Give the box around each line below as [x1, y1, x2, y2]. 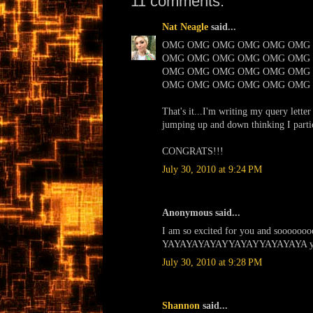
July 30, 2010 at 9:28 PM [162, 256, 262, 268]
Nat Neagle [162, 21, 208, 32]
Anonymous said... [162, 207, 240, 218]
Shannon [162, 300, 200, 311]
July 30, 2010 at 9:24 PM [162, 163, 262, 175]
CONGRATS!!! [162, 145, 224, 156]
